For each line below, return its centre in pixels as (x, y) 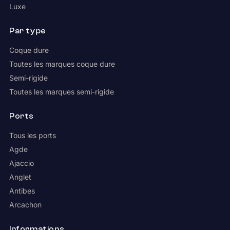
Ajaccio (21, 163)
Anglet (20, 177)
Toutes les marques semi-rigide (61, 92)
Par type (27, 31)
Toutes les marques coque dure (62, 64)
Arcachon (25, 205)
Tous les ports (32, 136)
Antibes (22, 191)
